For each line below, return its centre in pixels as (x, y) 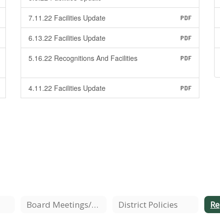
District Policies (148, 204)
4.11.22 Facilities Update (67, 88)
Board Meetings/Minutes (95, 204)
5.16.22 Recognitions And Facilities (83, 58)
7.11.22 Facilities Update (67, 18)
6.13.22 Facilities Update (67, 38)
